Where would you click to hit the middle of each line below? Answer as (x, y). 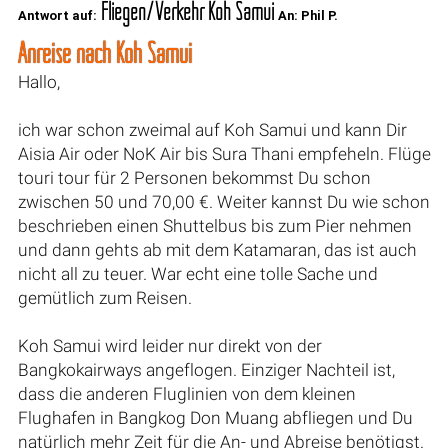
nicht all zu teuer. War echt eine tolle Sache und (197, 273)
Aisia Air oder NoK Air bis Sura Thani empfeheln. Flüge (224, 153)
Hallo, (38, 81)
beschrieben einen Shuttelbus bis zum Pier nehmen (214, 225)
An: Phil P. (307, 15)
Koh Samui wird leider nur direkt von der (169, 345)
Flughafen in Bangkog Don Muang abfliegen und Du (215, 417)
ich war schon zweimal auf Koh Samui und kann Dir (212, 129)
